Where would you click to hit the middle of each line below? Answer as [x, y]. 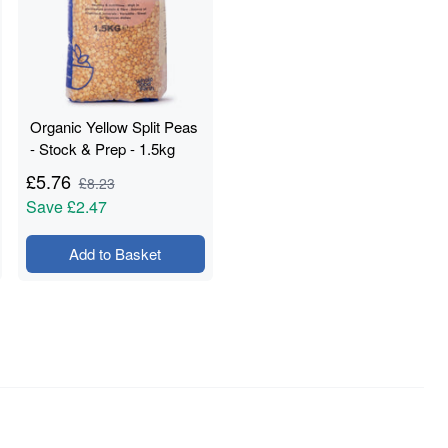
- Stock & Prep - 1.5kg [102, 148]
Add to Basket [115, 253]
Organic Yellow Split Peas [113, 126]
